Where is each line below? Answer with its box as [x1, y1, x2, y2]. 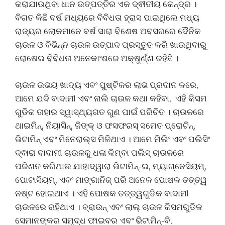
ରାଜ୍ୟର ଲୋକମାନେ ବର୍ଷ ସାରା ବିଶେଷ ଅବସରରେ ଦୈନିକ [15, 26, 201, 37]
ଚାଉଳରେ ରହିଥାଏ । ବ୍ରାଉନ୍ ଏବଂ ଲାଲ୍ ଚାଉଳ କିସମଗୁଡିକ [15, 201, 202, 212]
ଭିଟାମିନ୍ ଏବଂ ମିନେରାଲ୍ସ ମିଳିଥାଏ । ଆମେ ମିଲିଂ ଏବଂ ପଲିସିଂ [15, 134, 210, 144]
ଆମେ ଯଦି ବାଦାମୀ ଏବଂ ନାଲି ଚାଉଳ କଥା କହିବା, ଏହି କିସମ [15, 93, 207, 103]
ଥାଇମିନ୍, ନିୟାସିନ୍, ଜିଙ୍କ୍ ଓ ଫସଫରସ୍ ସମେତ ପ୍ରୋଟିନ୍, [15, 120, 195, 131]
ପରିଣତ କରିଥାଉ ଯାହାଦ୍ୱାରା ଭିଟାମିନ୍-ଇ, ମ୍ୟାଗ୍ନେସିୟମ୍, [15, 161, 206, 171]
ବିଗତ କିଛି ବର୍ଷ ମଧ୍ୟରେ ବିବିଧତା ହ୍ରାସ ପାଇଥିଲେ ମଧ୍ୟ [15, 13, 199, 23]
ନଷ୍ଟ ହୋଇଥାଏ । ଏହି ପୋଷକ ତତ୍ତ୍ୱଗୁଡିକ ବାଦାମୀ [15, 188, 189, 198]
